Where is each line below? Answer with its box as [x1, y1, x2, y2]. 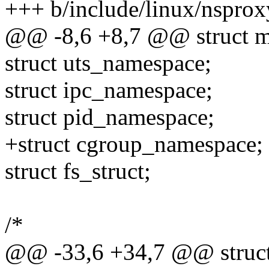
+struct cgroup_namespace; [5, 131, 263, 157]
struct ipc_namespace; [5, 77, 213, 103]
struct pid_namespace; [5, 104, 214, 130]
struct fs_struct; [5, 158, 151, 184]
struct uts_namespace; [5, 50, 211, 76]
